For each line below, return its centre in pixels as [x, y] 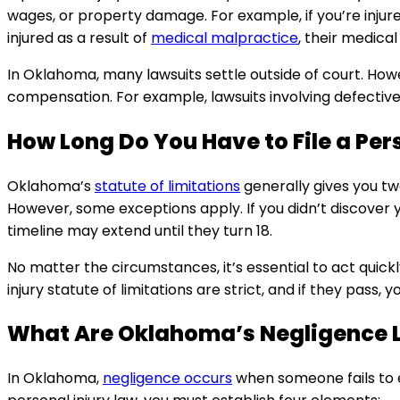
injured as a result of [79, 37]
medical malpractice [225, 37]
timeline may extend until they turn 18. [140, 230]
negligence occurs [167, 379]
